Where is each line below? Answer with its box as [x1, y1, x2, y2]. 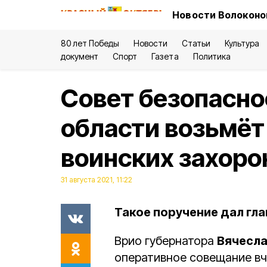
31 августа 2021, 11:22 [61, 175, 132, 184]
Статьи [181, 38, 210, 48]
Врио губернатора [114, 234, 217, 248]
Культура [224, 38, 259, 48]
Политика [193, 51, 231, 61]
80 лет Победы [61, 38, 120, 48]
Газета [151, 51, 179, 61]
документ [61, 51, 99, 61]
